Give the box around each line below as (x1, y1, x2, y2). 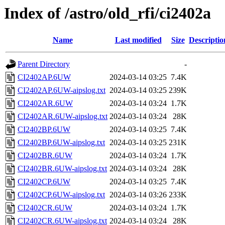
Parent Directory (18, 60, 70, 69)
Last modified (115, 36, 162, 45)
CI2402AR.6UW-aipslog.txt (18, 112, 107, 121)
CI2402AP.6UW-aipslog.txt (18, 86, 105, 95)
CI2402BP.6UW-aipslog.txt (18, 138, 105, 147)
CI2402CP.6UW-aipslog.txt (18, 190, 105, 199)
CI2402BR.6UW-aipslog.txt (18, 164, 107, 173)
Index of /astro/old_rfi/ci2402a (4, 4, 211, 22)
